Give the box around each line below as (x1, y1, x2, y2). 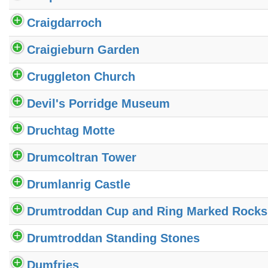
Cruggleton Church (27, 69, 135, 83)
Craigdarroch (27, 16, 102, 29)
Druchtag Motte (27, 123, 115, 137)
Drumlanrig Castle (27, 177, 130, 191)
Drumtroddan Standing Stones (27, 231, 200, 245)
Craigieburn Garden (27, 42, 139, 56)
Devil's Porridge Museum (27, 96, 170, 110)
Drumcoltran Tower (27, 150, 136, 164)
